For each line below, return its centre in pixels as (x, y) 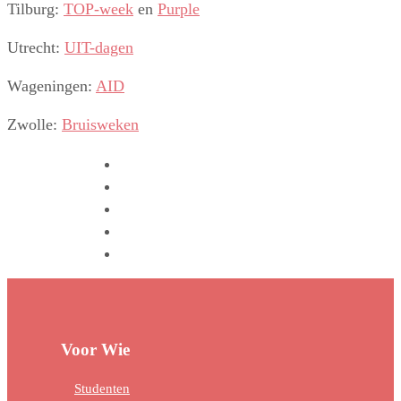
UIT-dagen (99, 48)
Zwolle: (34, 125)
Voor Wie (95, 349)
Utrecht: (36, 48)
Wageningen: (51, 86)
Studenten (102, 388)
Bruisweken (100, 125)
